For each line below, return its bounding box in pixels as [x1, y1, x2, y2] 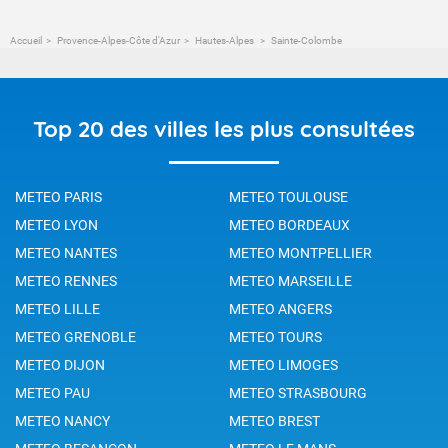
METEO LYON [15, 216, 98, 233]
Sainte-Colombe [269, 34, 342, 46]
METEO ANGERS [229, 300, 332, 317]
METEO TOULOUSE [229, 188, 348, 205]
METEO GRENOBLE [15, 328, 136, 345]
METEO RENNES [15, 272, 117, 289]
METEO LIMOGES [229, 356, 338, 373]
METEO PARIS [15, 188, 102, 205]
